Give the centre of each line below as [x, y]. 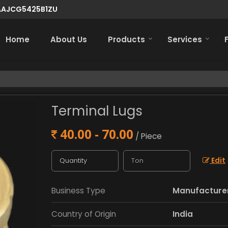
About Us [69, 39]
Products [126, 39]
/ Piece [149, 136]
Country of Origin [84, 214]
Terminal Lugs [97, 111]
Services [185, 39]
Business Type [78, 190]
